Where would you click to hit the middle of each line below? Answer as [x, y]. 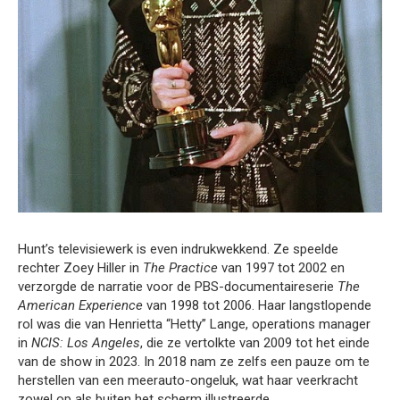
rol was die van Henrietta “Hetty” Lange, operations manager [194, 325]
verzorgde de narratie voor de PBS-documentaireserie [178, 287]
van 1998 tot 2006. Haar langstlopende [257, 306]
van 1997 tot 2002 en [281, 268]
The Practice [180, 268]
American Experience [80, 306]
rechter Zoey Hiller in [80, 268]
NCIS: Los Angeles [86, 343]
